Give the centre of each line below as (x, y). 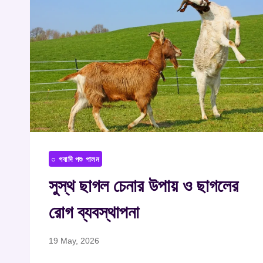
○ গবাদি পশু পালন (75, 160)
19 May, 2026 (74, 240)
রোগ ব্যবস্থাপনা (94, 213)
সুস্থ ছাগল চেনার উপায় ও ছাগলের (144, 186)
